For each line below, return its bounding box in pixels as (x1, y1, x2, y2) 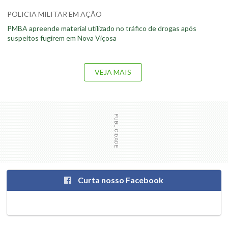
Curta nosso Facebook (77, 175, 163, 185)
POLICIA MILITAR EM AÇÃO (7, 10, 102, 19)
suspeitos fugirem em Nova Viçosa (7, 33, 117, 42)
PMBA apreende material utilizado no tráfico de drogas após (7, 23, 196, 33)
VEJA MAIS (95, 67, 132, 76)
